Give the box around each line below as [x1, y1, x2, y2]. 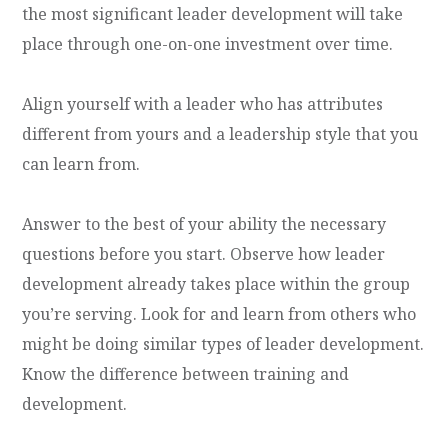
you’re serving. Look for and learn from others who [22, 302, 417, 325]
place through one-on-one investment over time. [22, 32, 394, 55]
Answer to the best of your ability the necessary [22, 212, 387, 235]
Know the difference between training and [22, 362, 350, 385]
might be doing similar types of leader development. [22, 332, 425, 355]
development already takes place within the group [22, 272, 411, 295]
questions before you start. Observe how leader [22, 242, 386, 265]
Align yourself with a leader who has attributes [22, 92, 384, 115]
